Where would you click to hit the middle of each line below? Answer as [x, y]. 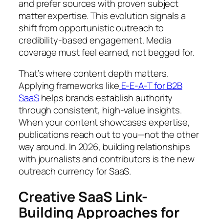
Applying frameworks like [69, 86]
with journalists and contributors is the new [107, 159]
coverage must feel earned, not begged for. [107, 52]
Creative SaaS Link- [83, 197]
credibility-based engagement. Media [95, 40]
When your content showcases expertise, [105, 122]
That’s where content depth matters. [94, 74]
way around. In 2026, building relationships [104, 147]
